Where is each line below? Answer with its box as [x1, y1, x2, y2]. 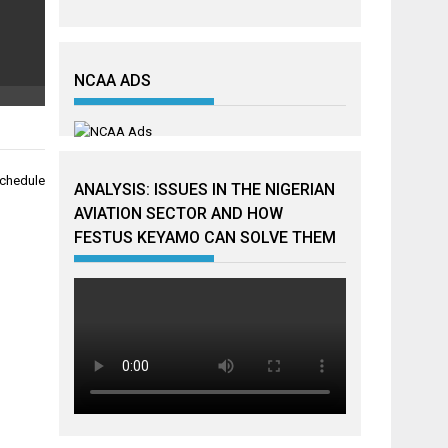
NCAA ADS [74, 71, 152, 90]
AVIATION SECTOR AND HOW [74, 204, 284, 223]
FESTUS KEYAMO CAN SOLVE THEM [74, 228, 337, 247]
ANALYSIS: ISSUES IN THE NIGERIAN [74, 180, 336, 199]
